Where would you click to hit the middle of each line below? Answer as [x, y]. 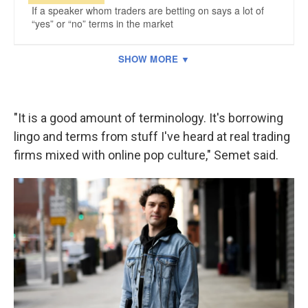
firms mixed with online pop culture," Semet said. [146, 155]
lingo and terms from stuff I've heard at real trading [152, 136]
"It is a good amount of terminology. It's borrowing [148, 118]
